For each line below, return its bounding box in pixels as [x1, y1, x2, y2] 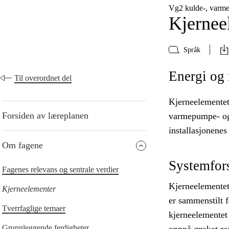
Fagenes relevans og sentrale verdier [2, 165, 119, 174]
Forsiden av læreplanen [2, 110, 88, 121]
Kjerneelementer [2, 185, 56, 194]
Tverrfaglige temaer [2, 204, 65, 213]
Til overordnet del [14, 74, 72, 83]
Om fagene [2, 140, 43, 151]
